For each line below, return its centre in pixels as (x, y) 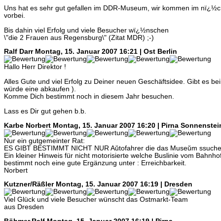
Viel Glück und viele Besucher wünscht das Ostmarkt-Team (96, 200)
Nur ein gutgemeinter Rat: (44, 141)
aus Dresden (24, 207)
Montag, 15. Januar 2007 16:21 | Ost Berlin (106, 52)
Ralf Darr (18, 52)
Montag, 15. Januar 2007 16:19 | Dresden (124, 184)
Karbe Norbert (27, 125)
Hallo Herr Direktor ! (35, 67)
